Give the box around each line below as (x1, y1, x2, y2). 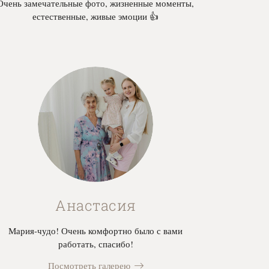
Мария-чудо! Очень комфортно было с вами (8, 224, 183, 237)
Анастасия (55, 195, 136, 215)
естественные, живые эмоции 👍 (32, 10, 159, 23)
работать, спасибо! (58, 237, 133, 250)
